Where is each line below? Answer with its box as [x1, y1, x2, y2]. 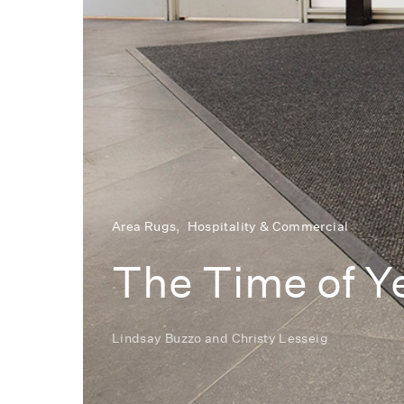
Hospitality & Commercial [187, 217, 349, 234]
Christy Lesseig [231, 329, 328, 346]
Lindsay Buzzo [112, 329, 202, 346]
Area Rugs [112, 217, 177, 234]
